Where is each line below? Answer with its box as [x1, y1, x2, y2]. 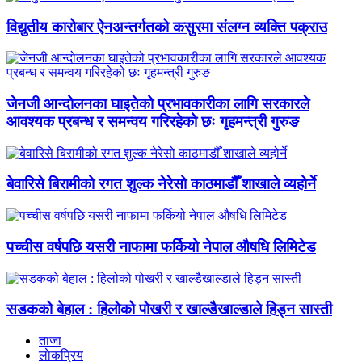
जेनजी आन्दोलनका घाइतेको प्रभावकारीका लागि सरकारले [6, 95, 309, 113]
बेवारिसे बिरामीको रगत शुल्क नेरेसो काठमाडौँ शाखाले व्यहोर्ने [6, 175, 316, 193]
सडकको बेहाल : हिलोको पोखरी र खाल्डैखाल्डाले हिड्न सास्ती [6, 301, 332, 318]
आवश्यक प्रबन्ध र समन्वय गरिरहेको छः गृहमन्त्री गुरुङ [6, 113, 299, 131]
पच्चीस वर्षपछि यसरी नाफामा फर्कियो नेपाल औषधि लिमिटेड [6, 238, 316, 255]
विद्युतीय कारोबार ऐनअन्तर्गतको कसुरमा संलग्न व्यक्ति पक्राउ [6, 18, 327, 36]
